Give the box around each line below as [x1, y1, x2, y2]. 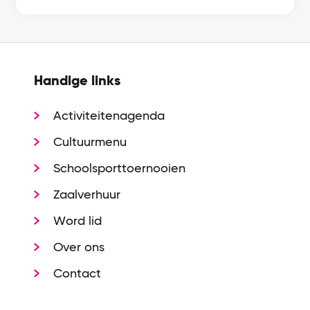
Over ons [53, 239, 105, 255]
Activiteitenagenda [53, 108, 165, 123]
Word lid [53, 213, 102, 228]
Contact [53, 266, 102, 281]
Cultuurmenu [53, 134, 127, 149]
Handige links [34, 72, 121, 89]
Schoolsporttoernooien [53, 161, 186, 176]
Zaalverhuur [53, 187, 121, 202]
